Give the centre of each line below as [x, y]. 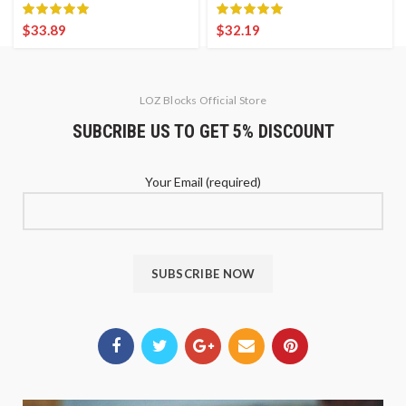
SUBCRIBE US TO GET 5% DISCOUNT [203, 132]
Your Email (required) [203, 182]
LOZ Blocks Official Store [203, 101]
